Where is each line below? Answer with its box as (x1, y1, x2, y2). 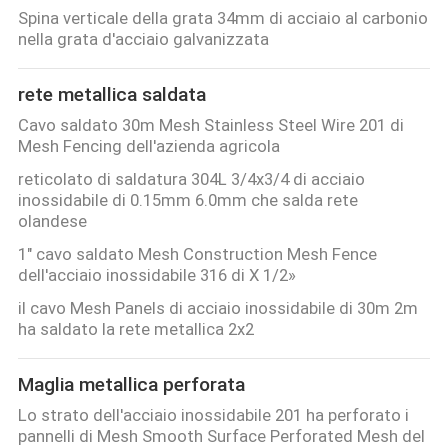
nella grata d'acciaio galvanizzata (17, 29, 269, 50)
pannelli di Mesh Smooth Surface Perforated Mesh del (17, 425, 425, 446)
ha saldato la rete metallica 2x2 (17, 318, 254, 339)
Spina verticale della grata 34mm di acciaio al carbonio (17, 8, 428, 29)
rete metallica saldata (17, 83, 206, 107)
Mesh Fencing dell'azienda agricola (17, 136, 280, 157)
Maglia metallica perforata (17, 373, 245, 397)
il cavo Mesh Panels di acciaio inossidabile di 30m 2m (17, 297, 418, 318)
